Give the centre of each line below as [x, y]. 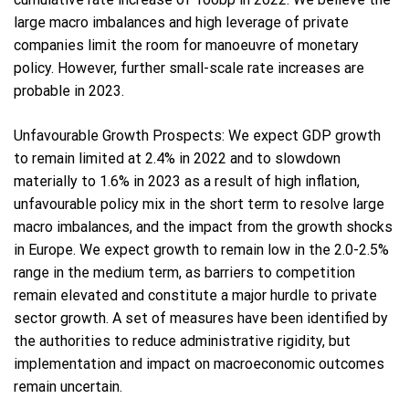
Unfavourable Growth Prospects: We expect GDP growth [197, 136]
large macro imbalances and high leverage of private [181, 23]
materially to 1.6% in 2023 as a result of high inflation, [187, 182]
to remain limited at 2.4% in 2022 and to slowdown [177, 159]
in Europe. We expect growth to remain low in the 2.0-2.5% [201, 250]
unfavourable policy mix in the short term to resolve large [199, 204]
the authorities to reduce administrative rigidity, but [182, 341]
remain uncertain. [68, 387]
